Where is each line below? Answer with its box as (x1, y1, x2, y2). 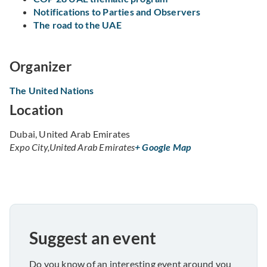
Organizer (10, 57, 72, 74)
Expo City (10, 141, 48, 153)
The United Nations (10, 84, 94, 96)
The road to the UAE (33, 19, 122, 31)
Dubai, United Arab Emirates (10, 128, 131, 139)
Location (10, 101, 64, 118)
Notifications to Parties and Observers (33, 6, 201, 18)
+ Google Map (135, 141, 191, 153)
